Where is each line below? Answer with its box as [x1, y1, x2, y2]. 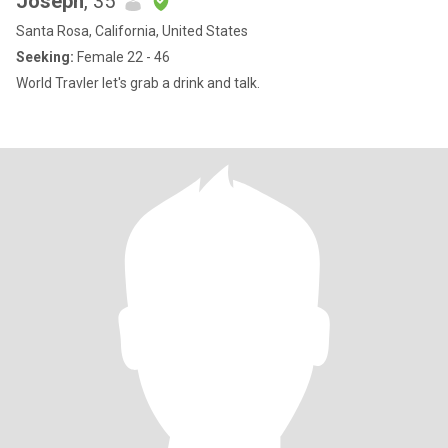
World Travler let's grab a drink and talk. [16, 75, 260, 91]
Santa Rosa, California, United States [16, 23, 248, 39]
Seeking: [16, 49, 74, 65]
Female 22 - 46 [74, 49, 170, 65]
